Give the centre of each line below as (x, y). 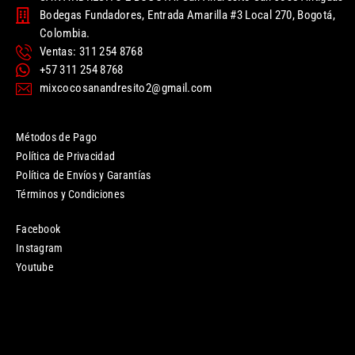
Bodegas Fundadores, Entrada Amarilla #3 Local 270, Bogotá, (187, 15)
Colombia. (65, 34)
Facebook (38, 229)
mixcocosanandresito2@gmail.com (126, 88)
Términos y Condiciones (71, 195)
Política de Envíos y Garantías (84, 176)
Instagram (40, 248)
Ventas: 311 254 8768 (92, 52)
